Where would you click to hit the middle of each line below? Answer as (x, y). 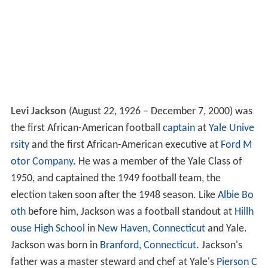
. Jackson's (219, 246)
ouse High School (48, 229)
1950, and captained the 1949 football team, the (115, 179)
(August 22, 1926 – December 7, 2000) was (159, 112)
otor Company (42, 162)
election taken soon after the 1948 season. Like (114, 196)
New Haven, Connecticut (151, 229)
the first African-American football (86, 129)
